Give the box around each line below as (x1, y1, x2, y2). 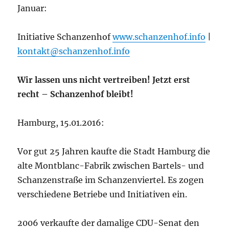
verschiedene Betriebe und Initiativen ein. (17, 189, 188, 199)
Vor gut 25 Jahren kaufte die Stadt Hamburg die (17, 146, 211, 156)
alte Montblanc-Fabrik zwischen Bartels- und (17, 160, 204, 171)
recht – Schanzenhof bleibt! (17, 88, 134, 99)
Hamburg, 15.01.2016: (17, 117, 105, 128)
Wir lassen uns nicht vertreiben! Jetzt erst (17, 74, 191, 85)
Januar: (17, 3, 48, 13)
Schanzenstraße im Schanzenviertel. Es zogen (17, 174, 204, 185)
